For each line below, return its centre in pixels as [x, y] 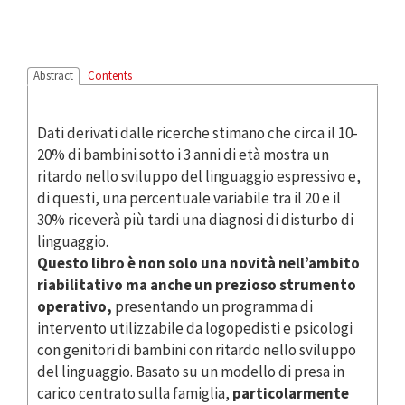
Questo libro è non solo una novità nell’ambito [198, 263]
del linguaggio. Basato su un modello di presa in [191, 371]
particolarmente [291, 393]
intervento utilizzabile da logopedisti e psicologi [195, 328]
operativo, [75, 306]
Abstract [53, 75]
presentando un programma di [212, 306]
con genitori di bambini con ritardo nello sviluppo [197, 349]
